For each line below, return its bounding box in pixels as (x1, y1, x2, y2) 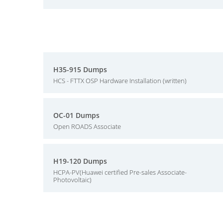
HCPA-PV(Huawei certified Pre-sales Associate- (53, 168, 187, 177)
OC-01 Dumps (53, 111, 100, 120)
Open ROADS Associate (53, 122, 121, 131)
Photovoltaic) (53, 175, 92, 184)
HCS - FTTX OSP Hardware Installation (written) (53, 76, 187, 85)
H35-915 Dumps (53, 65, 107, 74)
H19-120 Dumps (53, 156, 107, 166)
